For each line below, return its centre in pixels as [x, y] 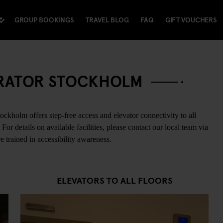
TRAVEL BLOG [107, 20]
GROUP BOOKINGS [44, 20]
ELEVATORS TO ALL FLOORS [114, 180]
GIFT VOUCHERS [191, 20]
